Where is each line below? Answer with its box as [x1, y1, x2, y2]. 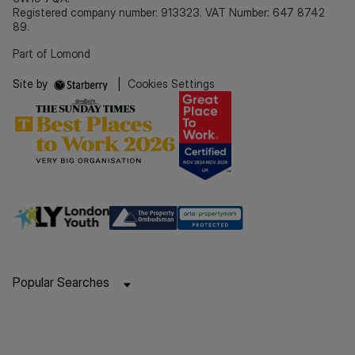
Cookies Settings [128, 77, 215, 90]
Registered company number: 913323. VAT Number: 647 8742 [13, 6, 325, 19]
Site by [13, 77, 51, 90]
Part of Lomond [13, 47, 90, 60]
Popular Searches [13, 274, 109, 291]
